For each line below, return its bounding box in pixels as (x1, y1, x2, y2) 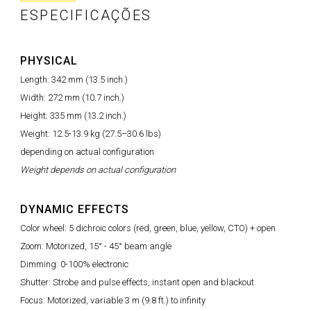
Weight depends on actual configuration (20, 164, 176, 175)
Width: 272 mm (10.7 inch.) (20, 92, 124, 103)
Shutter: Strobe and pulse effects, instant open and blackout (20, 276, 254, 287)
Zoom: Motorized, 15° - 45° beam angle (20, 240, 171, 251)
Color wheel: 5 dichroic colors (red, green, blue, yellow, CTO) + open (20, 222, 276, 233)
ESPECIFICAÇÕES (20, 6, 153, 24)
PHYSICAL (20, 53, 78, 67)
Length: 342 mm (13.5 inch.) (20, 74, 128, 85)
